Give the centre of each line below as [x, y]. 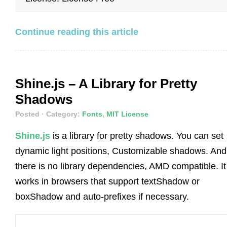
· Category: [62, 114]
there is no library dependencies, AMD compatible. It [121, 166]
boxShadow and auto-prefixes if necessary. [102, 196]
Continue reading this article [77, 32]
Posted [28, 114]
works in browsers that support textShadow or [107, 181]
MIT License [127, 114]
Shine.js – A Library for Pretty [106, 83]
